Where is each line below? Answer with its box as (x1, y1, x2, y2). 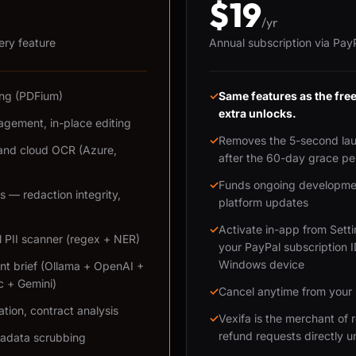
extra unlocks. (219, 106, 296, 120)
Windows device (219, 257, 304, 271)
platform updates (219, 195, 308, 209)
